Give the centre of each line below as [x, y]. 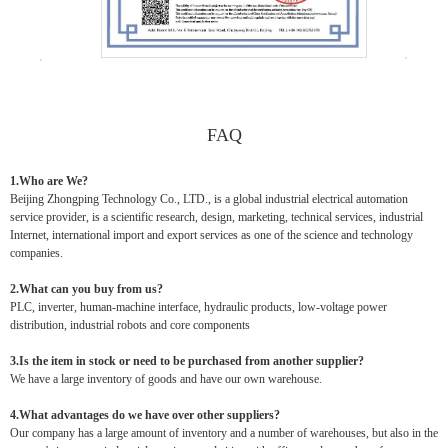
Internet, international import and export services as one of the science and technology [211, 235]
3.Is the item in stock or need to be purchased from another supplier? [187, 361]
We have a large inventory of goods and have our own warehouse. [166, 379]
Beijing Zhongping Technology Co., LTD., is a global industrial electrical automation [209, 199]
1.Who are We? [49, 181]
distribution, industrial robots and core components [130, 325]
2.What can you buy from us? [86, 289]
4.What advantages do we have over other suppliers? [145, 415]
